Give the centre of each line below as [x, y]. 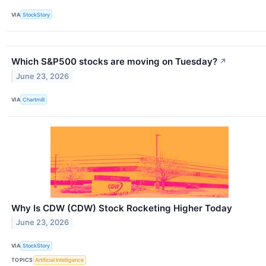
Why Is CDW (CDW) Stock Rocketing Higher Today [122, 208]
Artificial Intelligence [60, 260]
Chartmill [34, 100]
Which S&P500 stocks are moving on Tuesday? [114, 62]
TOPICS [22, 260]
